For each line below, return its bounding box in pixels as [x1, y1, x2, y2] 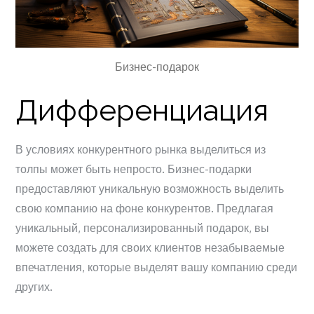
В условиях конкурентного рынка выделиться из [15, 142, 266, 156]
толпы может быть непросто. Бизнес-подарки [15, 161, 252, 176]
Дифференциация [15, 93, 269, 128]
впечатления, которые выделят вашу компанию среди [15, 259, 298, 274]
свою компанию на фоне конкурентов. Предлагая [15, 200, 274, 215]
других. [15, 279, 53, 294]
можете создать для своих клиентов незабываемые [15, 240, 285, 254]
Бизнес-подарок [115, 59, 199, 74]
